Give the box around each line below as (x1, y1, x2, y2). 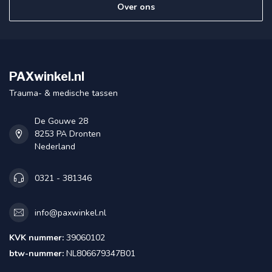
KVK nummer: (9, 232, 64, 244)
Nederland (35, 141, 75, 153)
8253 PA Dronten (35, 128, 101, 140)
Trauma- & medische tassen (9, 87, 118, 100)
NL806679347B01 (64, 248, 135, 260)
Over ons (117, 1, 155, 13)
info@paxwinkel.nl (35, 206, 106, 219)
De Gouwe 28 (35, 115, 88, 127)
